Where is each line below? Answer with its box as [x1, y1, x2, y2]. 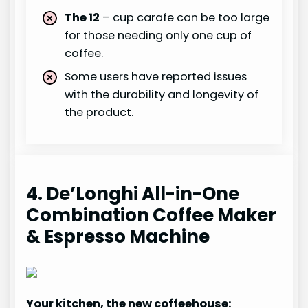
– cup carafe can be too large [100, 10, 270, 26]
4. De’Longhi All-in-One [26, 181, 240, 207]
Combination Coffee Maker [26, 203, 277, 228]
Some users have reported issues [65, 69, 247, 85]
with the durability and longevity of [65, 87, 259, 103]
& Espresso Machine [26, 224, 210, 250]
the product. [65, 104, 134, 121]
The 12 [65, 10, 100, 26]
